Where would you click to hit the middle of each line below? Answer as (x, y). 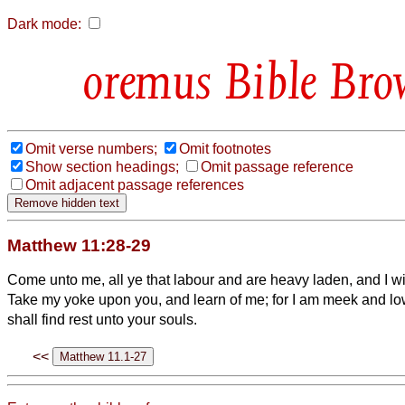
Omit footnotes (225, 148)
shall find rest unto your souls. (102, 319)
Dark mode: (44, 24)
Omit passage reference (277, 166)
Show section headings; (102, 166)
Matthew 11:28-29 (79, 245)
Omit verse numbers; (91, 148)
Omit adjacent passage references (135, 184)
